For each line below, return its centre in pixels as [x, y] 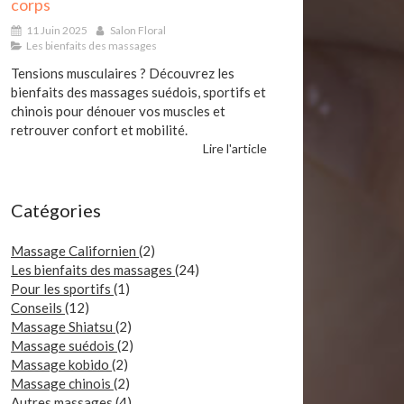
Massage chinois [62, 383]
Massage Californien [75, 250]
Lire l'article [235, 148]
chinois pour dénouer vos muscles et [118, 110]
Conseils [38, 307]
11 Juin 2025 [57, 30]
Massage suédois [64, 345]
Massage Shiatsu [63, 326]
